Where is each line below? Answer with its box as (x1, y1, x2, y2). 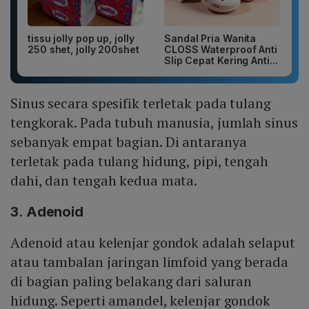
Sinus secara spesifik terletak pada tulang (10, 94, 271, 113)
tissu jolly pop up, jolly (28, 32, 134, 45)
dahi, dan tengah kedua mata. (10, 171, 198, 190)
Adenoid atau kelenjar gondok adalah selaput (10, 233, 295, 252)
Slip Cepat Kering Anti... (164, 54, 278, 67)
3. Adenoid (10, 203, 83, 221)
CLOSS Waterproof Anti (164, 43, 277, 56)
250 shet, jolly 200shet (28, 43, 139, 56)
